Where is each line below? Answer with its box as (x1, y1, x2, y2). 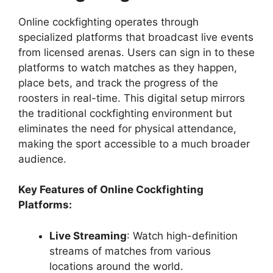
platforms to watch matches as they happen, (18, 61, 237, 74)
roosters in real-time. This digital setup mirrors (18, 91, 245, 104)
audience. (18, 152, 66, 165)
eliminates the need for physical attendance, (18, 122, 236, 135)
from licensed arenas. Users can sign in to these (18, 46, 255, 58)
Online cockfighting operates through (18, 15, 199, 28)
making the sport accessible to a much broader (18, 137, 250, 150)
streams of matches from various (49, 244, 211, 257)
